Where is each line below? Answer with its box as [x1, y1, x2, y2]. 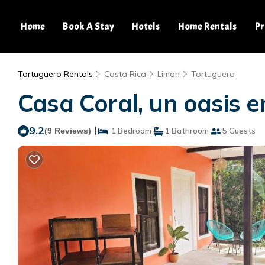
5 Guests [221, 126, 256, 135]
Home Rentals [178, 21, 237, 33]
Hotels [132, 21, 160, 33]
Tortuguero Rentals [18, 69, 95, 79]
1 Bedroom [108, 126, 151, 135]
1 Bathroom [163, 126, 209, 135]
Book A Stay [63, 21, 114, 33]
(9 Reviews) [44, 126, 91, 135]
